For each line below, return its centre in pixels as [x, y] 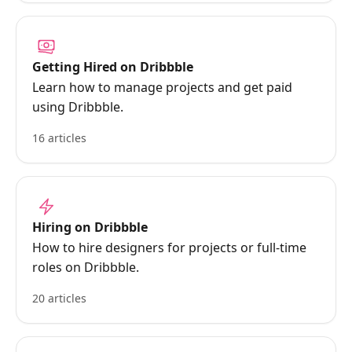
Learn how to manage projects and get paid [162, 87]
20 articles [59, 298]
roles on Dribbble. [86, 267]
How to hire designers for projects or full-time [169, 247]
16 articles [59, 138]
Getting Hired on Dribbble [113, 67]
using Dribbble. [78, 107]
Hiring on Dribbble [90, 227]
